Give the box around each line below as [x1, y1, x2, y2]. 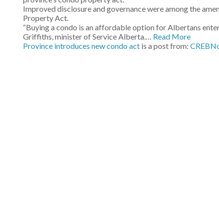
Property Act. [23, 13, 68, 23]
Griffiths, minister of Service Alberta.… [23, 32, 153, 42]
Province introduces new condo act [23, 41, 140, 51]
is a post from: [140, 41, 190, 51]
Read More [153, 32, 191, 42]
